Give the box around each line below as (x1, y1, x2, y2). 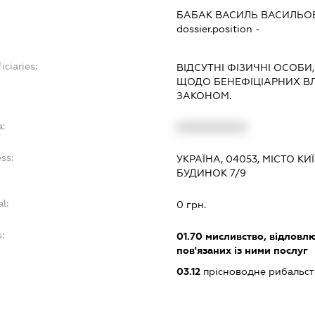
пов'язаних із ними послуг (176, 245, 308, 257)
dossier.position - (176, 23, 260, 35)
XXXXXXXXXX (176, 122, 247, 134)
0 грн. (176, 199, 206, 211)
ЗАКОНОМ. (176, 90, 231, 102)
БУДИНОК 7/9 (176, 167, 246, 179)
